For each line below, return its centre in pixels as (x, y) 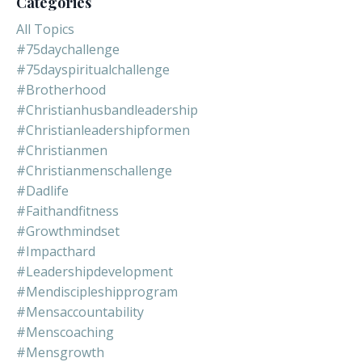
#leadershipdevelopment (95, 271)
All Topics (45, 29)
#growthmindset (68, 231)
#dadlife (42, 190)
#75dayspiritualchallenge (93, 69)
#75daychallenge (68, 49)
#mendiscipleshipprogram (97, 291)
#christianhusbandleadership (107, 109)
